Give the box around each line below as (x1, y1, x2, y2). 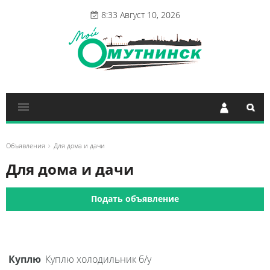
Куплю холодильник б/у (45, 253, 151, 266)
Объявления (6, 141, 45, 150)
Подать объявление (91, 193, 179, 204)
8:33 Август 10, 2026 (101, 9, 180, 20)
